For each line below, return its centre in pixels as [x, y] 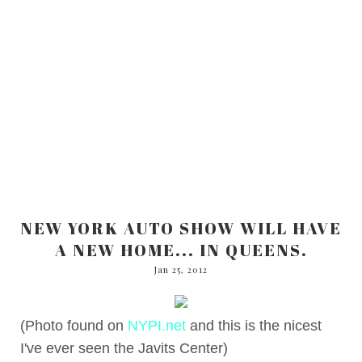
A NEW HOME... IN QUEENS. [181, 250]
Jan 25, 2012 [181, 269]
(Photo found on [74, 325]
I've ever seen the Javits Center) [124, 348]
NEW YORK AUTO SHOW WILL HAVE [181, 228]
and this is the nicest [254, 325]
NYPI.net [157, 325]
